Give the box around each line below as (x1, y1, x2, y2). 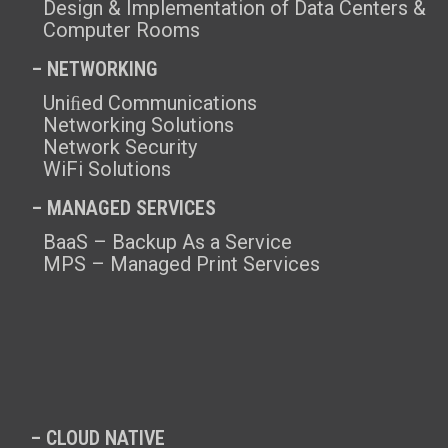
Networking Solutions (43, 113, 234, 137)
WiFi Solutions (43, 157, 171, 181)
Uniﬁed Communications (43, 91, 257, 115)
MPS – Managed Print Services (43, 252, 320, 276)
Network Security (43, 135, 197, 159)
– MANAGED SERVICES (32, 196, 216, 220)
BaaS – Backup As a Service (43, 230, 292, 254)
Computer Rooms (43, 18, 200, 42)
